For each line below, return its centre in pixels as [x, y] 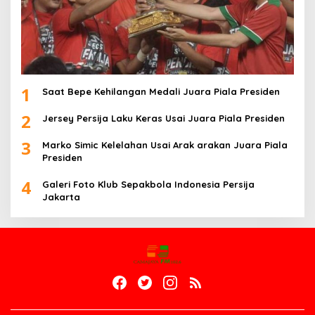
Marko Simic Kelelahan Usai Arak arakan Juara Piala [165, 144]
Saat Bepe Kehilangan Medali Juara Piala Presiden [161, 91]
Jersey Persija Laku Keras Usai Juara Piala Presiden [163, 118]
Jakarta [61, 197]
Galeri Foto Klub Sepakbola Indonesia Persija [148, 184]
